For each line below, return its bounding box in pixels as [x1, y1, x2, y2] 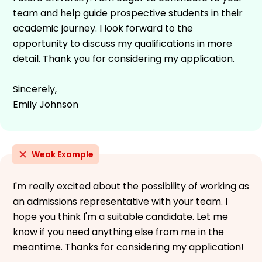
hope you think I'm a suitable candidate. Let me [13, 209, 228, 223]
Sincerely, [13, 82, 57, 96]
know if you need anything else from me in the [13, 225, 224, 239]
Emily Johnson [13, 97, 78, 111]
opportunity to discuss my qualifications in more [13, 36, 232, 50]
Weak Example [32, 148, 94, 160]
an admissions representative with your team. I [13, 194, 227, 208]
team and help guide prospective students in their [13, 6, 243, 20]
